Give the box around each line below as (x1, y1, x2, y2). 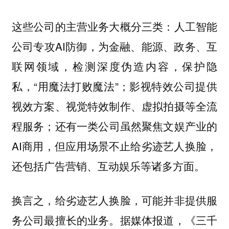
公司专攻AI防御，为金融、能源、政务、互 (11, 38, 218, 54)
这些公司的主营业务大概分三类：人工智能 (11, 18, 218, 34)
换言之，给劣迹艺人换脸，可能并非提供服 (11, 192, 218, 208)
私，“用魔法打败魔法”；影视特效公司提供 (11, 78, 218, 94)
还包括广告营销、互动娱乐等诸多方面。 (11, 158, 205, 173)
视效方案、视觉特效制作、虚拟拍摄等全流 (11, 98, 218, 113)
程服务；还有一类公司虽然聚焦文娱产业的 (11, 118, 218, 133)
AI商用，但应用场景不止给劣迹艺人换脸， (11, 138, 218, 153)
